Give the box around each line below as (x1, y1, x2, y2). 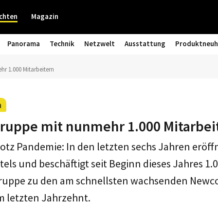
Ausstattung (125, 39, 165, 48)
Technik (50, 39, 74, 48)
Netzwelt (84, 39, 115, 48)
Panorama (7, 39, 40, 48)
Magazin (31, 12, 58, 21)
